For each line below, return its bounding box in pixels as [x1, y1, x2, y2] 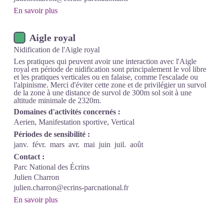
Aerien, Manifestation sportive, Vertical [14, 117, 134, 126]
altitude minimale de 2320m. [14, 96, 101, 105]
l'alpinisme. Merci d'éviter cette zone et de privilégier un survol [14, 80, 206, 89]
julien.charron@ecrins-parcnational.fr [14, 183, 129, 192]
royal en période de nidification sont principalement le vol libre [14, 65, 206, 73]
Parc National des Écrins [14, 162, 89, 171]
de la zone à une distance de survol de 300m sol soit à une [14, 88, 192, 97]
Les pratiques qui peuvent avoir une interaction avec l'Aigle [14, 57, 197, 66]
